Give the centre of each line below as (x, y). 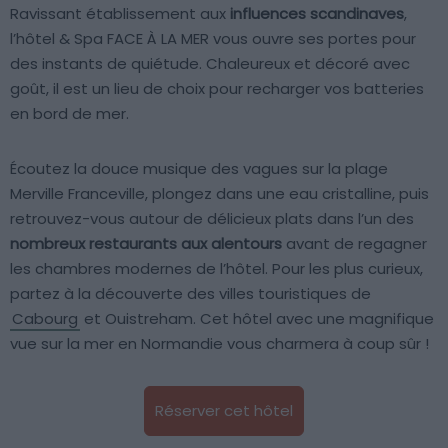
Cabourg (45, 318)
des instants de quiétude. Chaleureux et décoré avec (210, 63)
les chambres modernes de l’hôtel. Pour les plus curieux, (216, 268)
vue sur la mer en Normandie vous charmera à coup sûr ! (219, 343)
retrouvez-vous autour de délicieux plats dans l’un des (212, 218)
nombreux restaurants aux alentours (146, 243)
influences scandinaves (317, 13)
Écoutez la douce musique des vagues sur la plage (199, 168)
